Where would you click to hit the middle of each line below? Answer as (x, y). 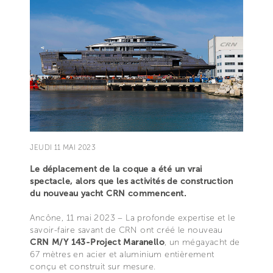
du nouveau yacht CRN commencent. (108, 193)
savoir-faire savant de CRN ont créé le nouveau (126, 230)
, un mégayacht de (202, 242)
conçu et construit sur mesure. (93, 266)
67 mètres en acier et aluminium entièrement (122, 254)
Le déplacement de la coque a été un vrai (116, 169)
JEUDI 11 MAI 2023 (63, 147)
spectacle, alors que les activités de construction (132, 181)
